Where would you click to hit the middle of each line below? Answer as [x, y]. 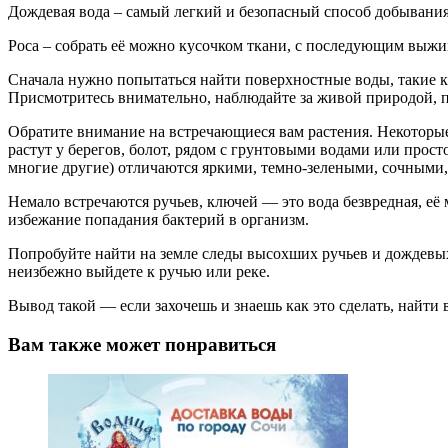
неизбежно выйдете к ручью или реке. [139, 271]
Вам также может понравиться [142, 344]
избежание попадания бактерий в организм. [158, 219]
